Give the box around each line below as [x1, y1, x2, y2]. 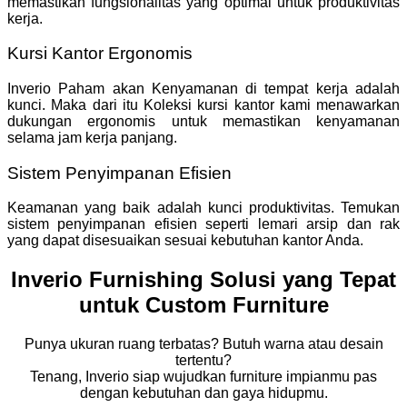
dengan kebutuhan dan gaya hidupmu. [79, 385, 328, 402]
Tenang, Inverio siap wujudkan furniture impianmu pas [30, 369, 377, 385]
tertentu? [175, 352, 232, 369]
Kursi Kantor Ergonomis [7, 44, 193, 64]
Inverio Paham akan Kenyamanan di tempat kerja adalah [7, 81, 400, 96]
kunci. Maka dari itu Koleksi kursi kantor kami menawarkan [7, 97, 400, 113]
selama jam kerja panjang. [7, 130, 177, 145]
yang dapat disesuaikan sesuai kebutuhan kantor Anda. [7, 233, 363, 249]
